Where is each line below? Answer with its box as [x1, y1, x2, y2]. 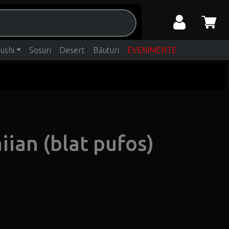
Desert [59, 45, 85, 55]
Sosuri [29, 45, 52, 55]
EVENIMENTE [127, 45, 177, 55]
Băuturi [93, 45, 120, 55]
